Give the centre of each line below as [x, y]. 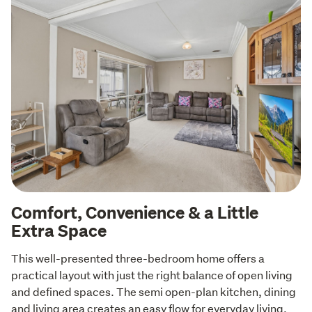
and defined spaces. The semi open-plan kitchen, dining [154, 291]
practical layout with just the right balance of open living [152, 274]
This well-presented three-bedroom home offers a [138, 258]
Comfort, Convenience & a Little [135, 211]
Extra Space [59, 229]
